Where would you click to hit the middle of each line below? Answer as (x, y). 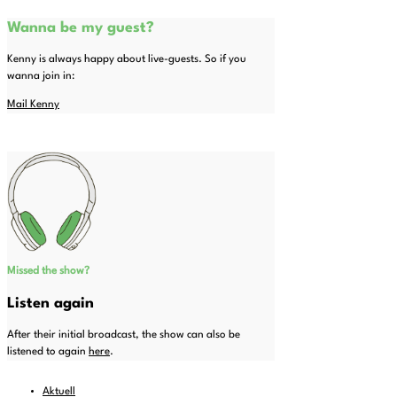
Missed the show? (48, 272)
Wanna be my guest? (81, 28)
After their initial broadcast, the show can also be (124, 335)
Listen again (51, 304)
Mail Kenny (33, 105)
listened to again (48, 352)
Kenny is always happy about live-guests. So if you (127, 60)
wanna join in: (41, 77)
